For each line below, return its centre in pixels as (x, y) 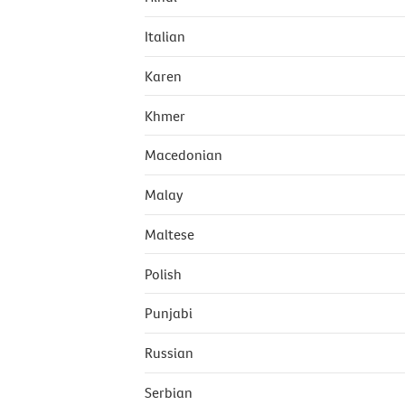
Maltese (170, 234)
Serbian (169, 392)
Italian (165, 37)
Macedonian (184, 155)
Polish (163, 273)
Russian (169, 353)
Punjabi (169, 313)
